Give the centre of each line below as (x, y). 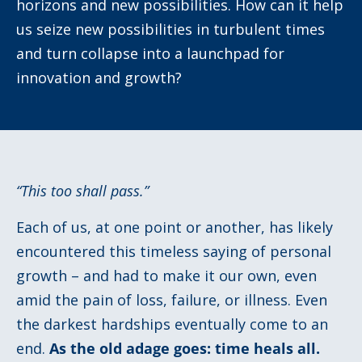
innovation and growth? (99, 78)
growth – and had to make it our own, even (166, 275)
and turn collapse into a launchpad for (150, 54)
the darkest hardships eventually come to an (172, 324)
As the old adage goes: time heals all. (185, 348)
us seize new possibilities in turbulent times (170, 29)
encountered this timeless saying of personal (174, 251)
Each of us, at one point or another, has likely (175, 227)
